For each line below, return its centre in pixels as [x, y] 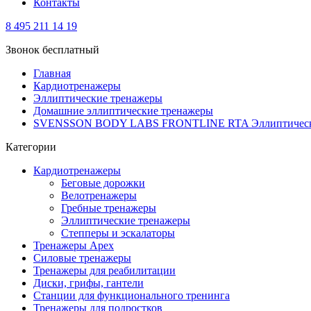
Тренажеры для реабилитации [104, 270]
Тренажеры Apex [74, 245]
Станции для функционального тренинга [132, 295]
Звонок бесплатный [52, 50]
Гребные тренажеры [109, 208]
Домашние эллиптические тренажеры [123, 111]
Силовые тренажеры [82, 258]
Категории [31, 147]
